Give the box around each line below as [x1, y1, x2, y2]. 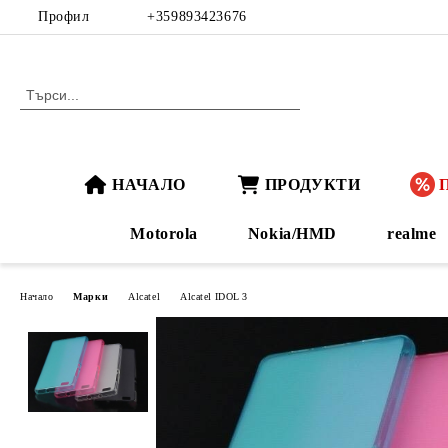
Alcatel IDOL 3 [180, 290, 248, 302]
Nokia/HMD [247, 224, 337, 242]
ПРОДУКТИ [264, 175, 361, 193]
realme [386, 224, 437, 242]
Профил [38, 9, 90, 24]
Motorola [130, 224, 198, 242]
